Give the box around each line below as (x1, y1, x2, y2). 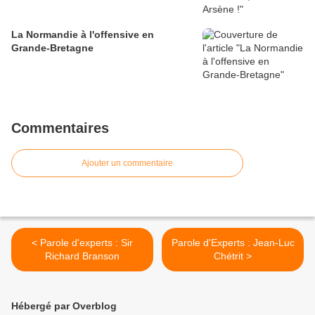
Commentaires (11, 120, 109, 136)
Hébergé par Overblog (11, 300, 117, 312)
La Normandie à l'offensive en (11, 29, 154, 41)
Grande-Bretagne (11, 42, 94, 54)
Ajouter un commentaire (82, 158, 173, 169)
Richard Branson (45, 250, 120, 262)
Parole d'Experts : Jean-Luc (171, 237, 295, 249)
